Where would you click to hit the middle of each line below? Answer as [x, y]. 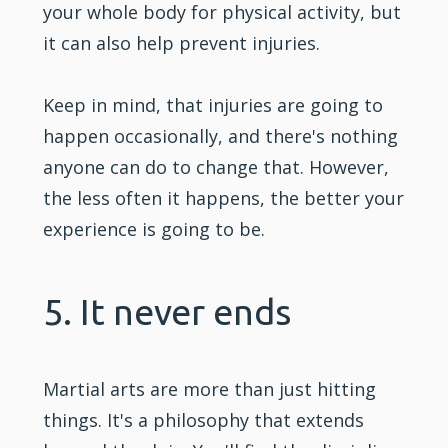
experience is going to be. [154, 228]
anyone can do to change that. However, [216, 166]
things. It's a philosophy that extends [204, 419]
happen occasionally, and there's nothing [221, 135]
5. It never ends [167, 311]
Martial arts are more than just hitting [210, 388]
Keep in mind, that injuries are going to [213, 104]
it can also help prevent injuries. [182, 42]
